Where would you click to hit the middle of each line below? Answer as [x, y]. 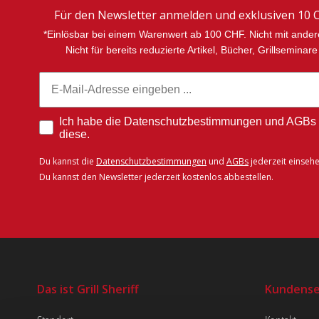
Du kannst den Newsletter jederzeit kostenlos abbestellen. [156, 177]
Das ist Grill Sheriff [88, 289]
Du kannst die [68, 162]
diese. [74, 135]
